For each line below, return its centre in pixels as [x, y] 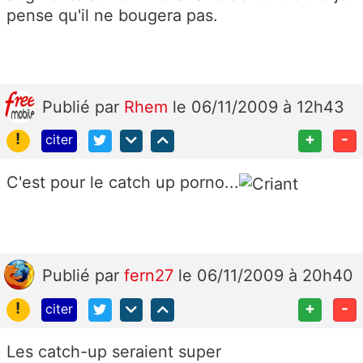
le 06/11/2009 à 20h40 [266, 275]
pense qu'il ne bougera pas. [112, 15]
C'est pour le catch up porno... [123, 183]
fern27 [151, 275]
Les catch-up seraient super [114, 351]
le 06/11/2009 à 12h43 [258, 107]
